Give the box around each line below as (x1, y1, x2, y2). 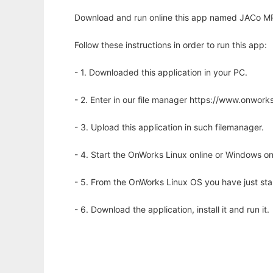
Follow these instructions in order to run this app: (74, 40, 267, 50)
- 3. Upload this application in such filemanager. (74, 122, 264, 132)
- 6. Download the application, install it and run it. (74, 204, 269, 214)
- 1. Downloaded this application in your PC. (74, 67, 247, 77)
